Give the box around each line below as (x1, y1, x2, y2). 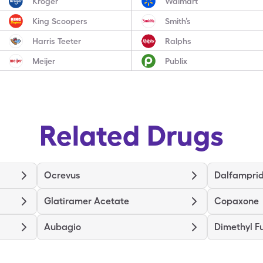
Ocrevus (44, 170, 80, 181)
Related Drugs (39, 119, 224, 152)
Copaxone (214, 195, 259, 207)
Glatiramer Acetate (44, 195, 129, 207)
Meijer (32, 56, 56, 66)
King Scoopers (32, 16, 88, 26)
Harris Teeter (32, 36, 82, 46)
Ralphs (164, 36, 191, 46)
